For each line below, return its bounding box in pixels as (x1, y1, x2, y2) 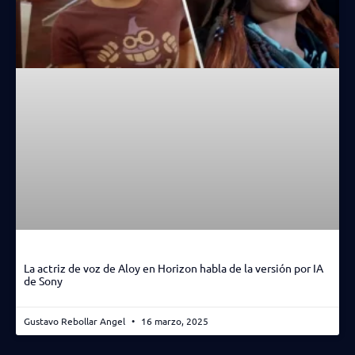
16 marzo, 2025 (139, 315, 208, 328)
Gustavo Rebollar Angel (24, 315, 128, 328)
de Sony (24, 273, 63, 288)
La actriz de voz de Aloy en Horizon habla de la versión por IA (24, 261, 323, 276)
